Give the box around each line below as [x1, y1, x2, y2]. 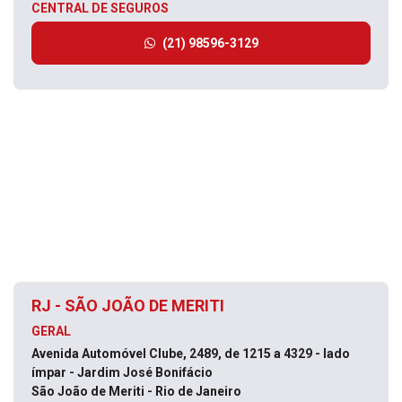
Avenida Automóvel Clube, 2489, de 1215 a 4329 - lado [31, 346, 350, 361]
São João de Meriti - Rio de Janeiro [31, 384, 241, 398]
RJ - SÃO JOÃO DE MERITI [31, 296, 224, 315]
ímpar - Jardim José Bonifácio [31, 365, 215, 380]
